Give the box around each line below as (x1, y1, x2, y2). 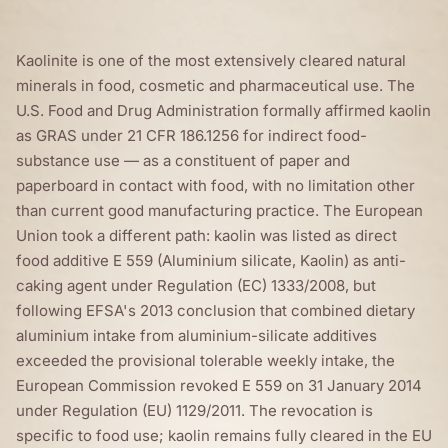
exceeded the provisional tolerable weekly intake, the (16, 350, 395, 370)
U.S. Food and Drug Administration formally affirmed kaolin (16, 100, 431, 120)
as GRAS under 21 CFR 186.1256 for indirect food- (16, 125, 367, 145)
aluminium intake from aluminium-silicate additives (16, 325, 377, 345)
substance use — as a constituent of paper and (16, 150, 350, 170)
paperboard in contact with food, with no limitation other (16, 175, 415, 195)
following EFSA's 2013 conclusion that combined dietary (16, 300, 415, 320)
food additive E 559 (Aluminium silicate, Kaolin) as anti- (16, 250, 406, 270)
